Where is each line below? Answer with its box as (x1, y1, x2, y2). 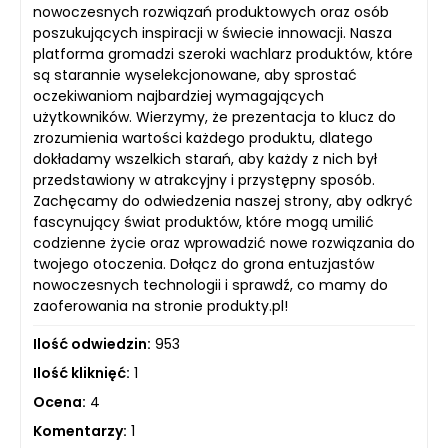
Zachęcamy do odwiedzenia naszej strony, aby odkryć (33, 190, 413, 211)
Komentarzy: (33, 420, 127, 441)
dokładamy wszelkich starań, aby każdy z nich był (33, 148, 377, 169)
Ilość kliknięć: (33, 362, 130, 383)
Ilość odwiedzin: (33, 333, 151, 354)
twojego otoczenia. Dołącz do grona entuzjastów (33, 253, 374, 274)
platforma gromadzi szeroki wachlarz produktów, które (33, 43, 413, 64)
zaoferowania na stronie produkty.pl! (33, 295, 288, 316)
